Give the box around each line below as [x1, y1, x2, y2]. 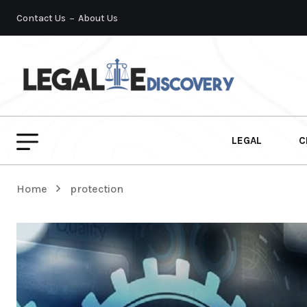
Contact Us [16, 12, 66, 24]
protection [70, 182, 123, 195]
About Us [78, 12, 118, 24]
